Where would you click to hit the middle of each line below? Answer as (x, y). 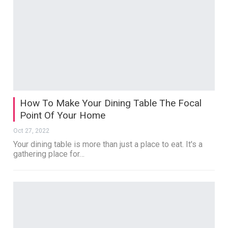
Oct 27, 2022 (32, 131)
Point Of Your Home (63, 115)
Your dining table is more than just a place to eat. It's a (108, 144)
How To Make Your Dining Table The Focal (111, 103)
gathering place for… (49, 154)
